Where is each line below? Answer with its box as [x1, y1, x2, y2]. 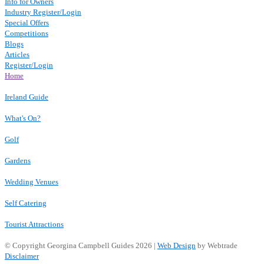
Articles [5, 50, 29, 59]
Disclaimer [5, 252, 39, 260]
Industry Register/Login [5, 8, 81, 16]
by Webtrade [196, 241, 237, 250]
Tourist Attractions [5, 220, 64, 229]
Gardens [5, 156, 31, 165]
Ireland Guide [5, 93, 48, 101]
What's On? [5, 114, 41, 123]
